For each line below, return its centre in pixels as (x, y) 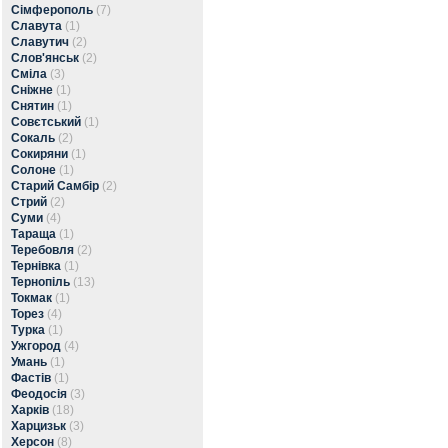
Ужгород (36, 346)
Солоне (33, 170)
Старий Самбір (55, 186)
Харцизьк (38, 426)
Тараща (33, 234)
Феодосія (39, 394)
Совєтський (46, 122)
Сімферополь (52, 10)
